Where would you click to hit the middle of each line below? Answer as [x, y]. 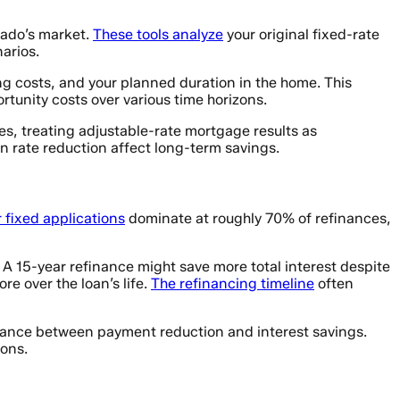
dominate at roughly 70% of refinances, [258, 219]
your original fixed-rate [301, 34]
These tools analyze [158, 34]
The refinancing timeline [233, 284]
